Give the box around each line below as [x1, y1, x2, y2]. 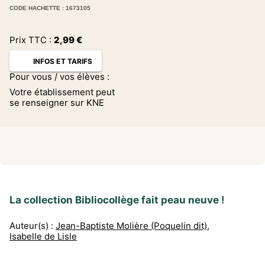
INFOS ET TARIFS [33, 56, 93, 66]
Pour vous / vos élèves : [9, 71, 109, 82]
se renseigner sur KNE [9, 97, 104, 108]
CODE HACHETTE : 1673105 [9, 4, 91, 11]
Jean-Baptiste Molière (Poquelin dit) [56, 220, 207, 231]
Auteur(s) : [9, 220, 53, 231]
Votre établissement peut [9, 86, 115, 98]
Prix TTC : [9, 34, 54, 46]
